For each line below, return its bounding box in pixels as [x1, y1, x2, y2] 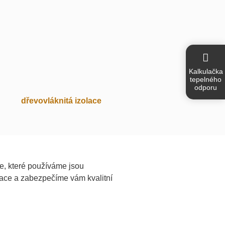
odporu [194, 83, 217, 91]
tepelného [189, 75, 221, 83]
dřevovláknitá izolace [21, 96, 101, 105]
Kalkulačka [189, 67, 223, 75]
